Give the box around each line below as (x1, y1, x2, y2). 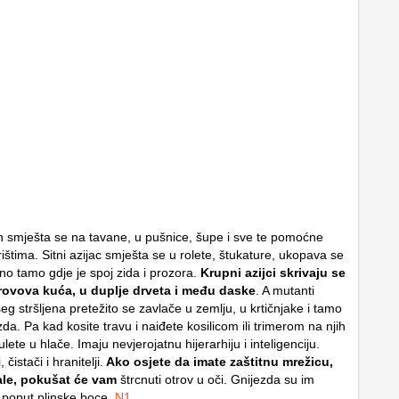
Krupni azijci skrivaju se (197, 265, 346, 280)
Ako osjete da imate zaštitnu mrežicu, (103, 354, 333, 369)
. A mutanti (256, 283, 314, 297)
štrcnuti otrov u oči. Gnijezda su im (117, 372, 314, 387)
